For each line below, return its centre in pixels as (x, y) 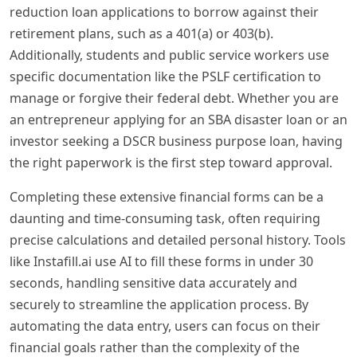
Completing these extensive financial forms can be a (167, 197)
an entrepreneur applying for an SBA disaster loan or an (178, 120)
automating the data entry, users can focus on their (165, 326)
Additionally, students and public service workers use (169, 55)
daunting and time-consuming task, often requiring (165, 218)
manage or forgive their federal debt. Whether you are (174, 98)
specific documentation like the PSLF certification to (165, 76)
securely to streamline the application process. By (159, 304)
